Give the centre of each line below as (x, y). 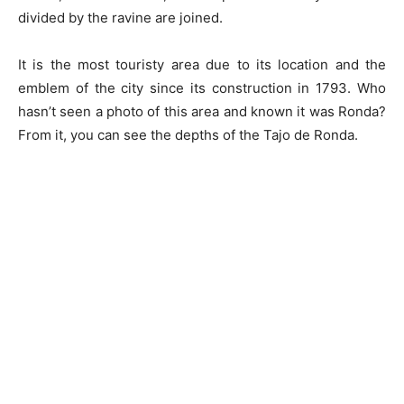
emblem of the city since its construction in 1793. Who (202, 88)
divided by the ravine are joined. (120, 18)
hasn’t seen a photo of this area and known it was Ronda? (202, 112)
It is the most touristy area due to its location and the (202, 65)
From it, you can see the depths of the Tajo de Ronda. (188, 135)
